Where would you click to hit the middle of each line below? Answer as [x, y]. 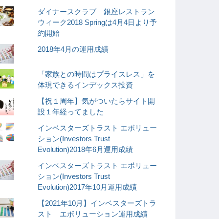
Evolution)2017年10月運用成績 [88, 187]
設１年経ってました [71, 112]
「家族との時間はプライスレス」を [97, 74]
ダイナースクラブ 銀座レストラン [97, 11]
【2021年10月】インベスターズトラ [97, 204]
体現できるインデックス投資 [86, 85]
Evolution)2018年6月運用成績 [86, 150]
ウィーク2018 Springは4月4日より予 [98, 22]
